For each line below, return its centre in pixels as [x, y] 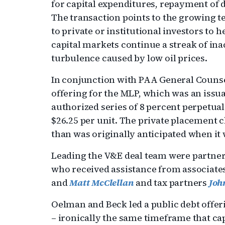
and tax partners [171, 183]
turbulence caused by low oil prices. [129, 58]
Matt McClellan [102, 183]
